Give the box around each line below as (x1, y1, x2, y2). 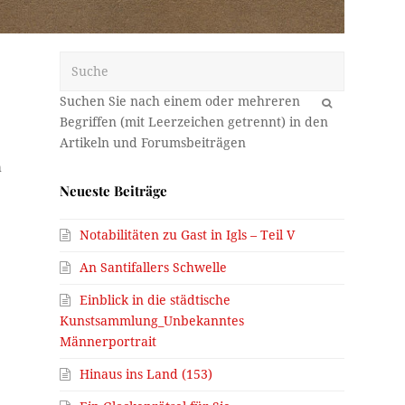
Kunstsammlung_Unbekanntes (60, 314, 245, 329)
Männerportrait (60, 334, 157, 350)
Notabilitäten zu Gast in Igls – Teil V (80, 228, 296, 243)
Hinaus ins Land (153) (80, 367, 213, 382)
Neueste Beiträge (60, 182, 168, 201)
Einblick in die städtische (80, 293, 231, 308)
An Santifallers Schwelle (80, 260, 228, 276)
